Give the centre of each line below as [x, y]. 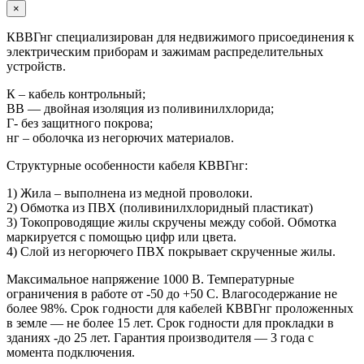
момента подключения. [71, 353]
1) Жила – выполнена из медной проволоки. [130, 193]
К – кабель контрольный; [76, 94]
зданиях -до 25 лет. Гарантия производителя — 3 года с [160, 338]
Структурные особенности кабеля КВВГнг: [127, 166]
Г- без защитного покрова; [80, 123]
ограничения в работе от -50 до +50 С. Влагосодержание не [172, 294]
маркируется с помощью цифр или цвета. [121, 237]
